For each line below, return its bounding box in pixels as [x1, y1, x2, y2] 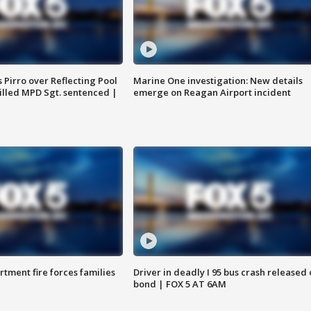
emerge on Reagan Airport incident [133, 86, 291, 99]
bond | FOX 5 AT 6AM [133, 278, 226, 291]
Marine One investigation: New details [133, 74, 303, 87]
